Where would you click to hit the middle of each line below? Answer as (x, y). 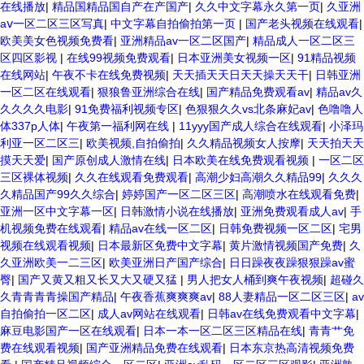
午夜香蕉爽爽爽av (166, 297)
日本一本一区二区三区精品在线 (223, 331)
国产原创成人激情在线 (109, 160)
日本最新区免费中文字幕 (160, 245)
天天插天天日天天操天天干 (240, 75)
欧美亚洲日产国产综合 (166, 262)
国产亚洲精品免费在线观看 (154, 348)
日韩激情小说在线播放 (177, 211)
